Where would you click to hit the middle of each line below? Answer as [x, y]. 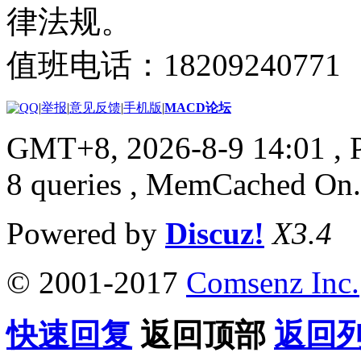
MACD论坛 [198, 107]
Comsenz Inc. [273, 282]
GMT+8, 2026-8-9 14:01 [166, 147]
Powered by [86, 233]
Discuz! [215, 233]
